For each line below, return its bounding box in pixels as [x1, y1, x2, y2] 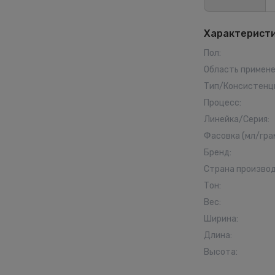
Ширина [204, 214, 236, 224]
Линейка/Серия [204, 114, 268, 125]
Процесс [204, 98, 239, 108]
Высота [204, 247, 236, 257]
